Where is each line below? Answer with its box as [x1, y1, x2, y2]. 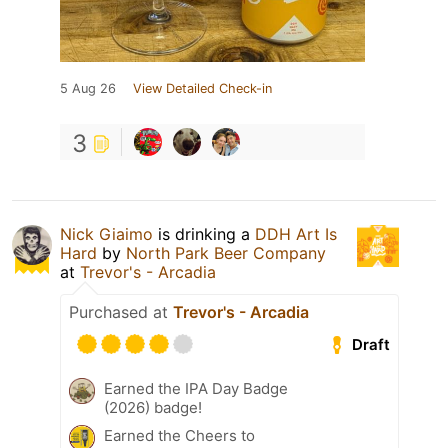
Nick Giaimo [60, 224, 153, 245]
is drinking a [153, 224, 255, 245]
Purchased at [69, 302, 173, 323]
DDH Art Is [255, 224, 337, 245]
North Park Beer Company [126, 243, 326, 264]
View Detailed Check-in [133, 81, 272, 97]
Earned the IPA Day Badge [104, 379, 288, 399]
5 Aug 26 [60, 81, 116, 97]
